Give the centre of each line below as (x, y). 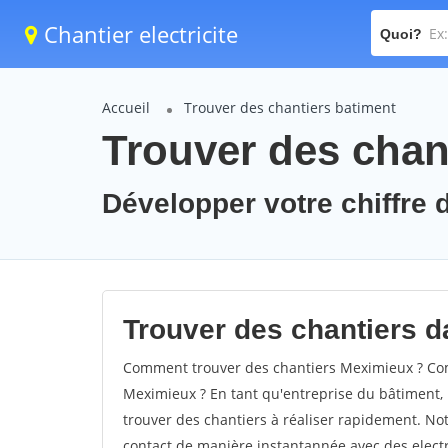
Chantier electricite (138, 34)
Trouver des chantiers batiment (290, 107)
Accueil (126, 107)
